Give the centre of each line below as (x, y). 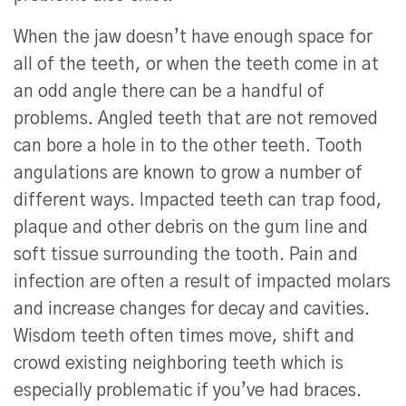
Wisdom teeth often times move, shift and (184, 337)
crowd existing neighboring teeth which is (179, 364)
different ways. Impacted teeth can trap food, (198, 201)
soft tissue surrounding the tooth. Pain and (186, 256)
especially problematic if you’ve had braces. (190, 391)
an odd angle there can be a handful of (169, 92)
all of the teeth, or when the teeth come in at (196, 65)
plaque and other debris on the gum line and (191, 228)
